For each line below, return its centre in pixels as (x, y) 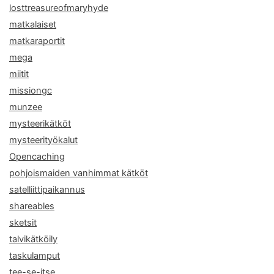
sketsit (23, 223)
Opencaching (37, 157)
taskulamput (35, 256)
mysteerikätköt (40, 124)
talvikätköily (33, 239)
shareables (32, 206)
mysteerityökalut (43, 140)
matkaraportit (37, 41)
